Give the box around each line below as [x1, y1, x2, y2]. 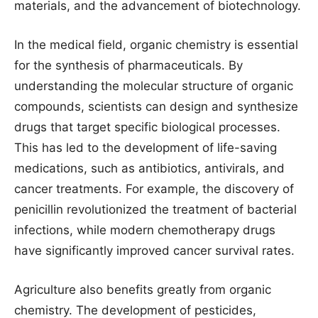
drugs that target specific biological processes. [14, 120, 280, 134]
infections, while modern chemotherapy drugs [14, 223, 275, 237]
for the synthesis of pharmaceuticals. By [14, 58, 243, 72]
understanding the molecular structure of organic [14, 79, 293, 93]
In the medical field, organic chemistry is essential [14, 38, 298, 52]
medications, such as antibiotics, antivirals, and [14, 161, 285, 175]
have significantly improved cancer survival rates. [14, 243, 295, 258]
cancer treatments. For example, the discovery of [14, 182, 294, 196]
